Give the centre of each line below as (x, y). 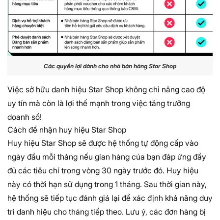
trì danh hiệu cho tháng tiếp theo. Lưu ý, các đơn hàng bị (107, 212)
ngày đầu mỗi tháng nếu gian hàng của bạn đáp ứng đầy (107, 157)
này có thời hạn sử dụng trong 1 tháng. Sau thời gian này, (107, 184)
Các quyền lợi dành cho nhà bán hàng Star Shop (110, 66)
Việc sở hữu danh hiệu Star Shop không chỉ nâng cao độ (106, 90)
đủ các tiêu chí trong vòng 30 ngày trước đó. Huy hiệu (103, 171)
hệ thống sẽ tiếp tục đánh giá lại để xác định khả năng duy (110, 198)
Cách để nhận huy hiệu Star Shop (67, 130)
